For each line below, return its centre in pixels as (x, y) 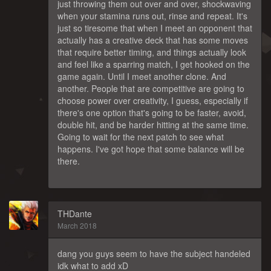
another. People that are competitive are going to (151, 88)
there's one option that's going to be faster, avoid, (152, 112)
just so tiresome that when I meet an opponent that (155, 28)
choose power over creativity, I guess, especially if (153, 100)
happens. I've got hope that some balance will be (151, 149)
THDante (75, 213)
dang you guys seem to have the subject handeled (154, 253)
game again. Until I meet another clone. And (142, 76)
